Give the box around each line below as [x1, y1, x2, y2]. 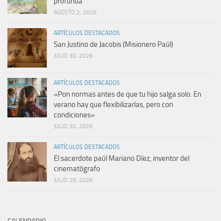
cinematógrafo [54, 164, 100, 174]
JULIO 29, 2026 [54, 177, 93, 184]
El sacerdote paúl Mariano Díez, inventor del [54, 154, 189, 163]
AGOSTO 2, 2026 [54, 9, 97, 16]
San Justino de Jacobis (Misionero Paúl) [54, 40, 173, 49]
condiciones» [54, 110, 95, 120]
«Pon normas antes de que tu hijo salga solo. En [54, 90, 201, 99]
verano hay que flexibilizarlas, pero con [54, 100, 173, 110]
